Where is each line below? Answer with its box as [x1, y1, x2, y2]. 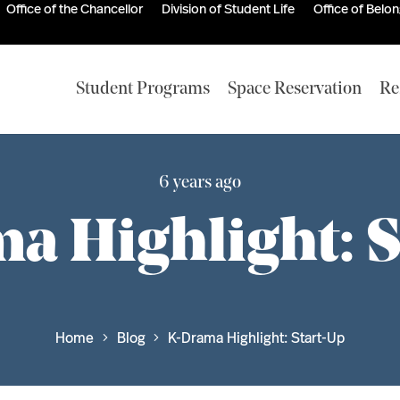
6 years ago [159, 174, 241, 192]
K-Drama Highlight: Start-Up [167, 328, 345, 348]
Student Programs [76, 80, 211, 98]
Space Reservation [228, 80, 362, 98]
